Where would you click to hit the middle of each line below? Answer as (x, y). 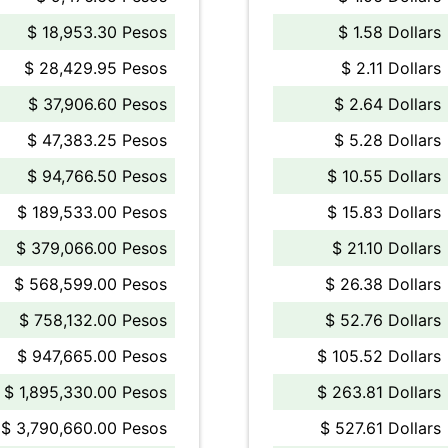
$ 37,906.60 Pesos (97, 104)
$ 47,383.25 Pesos (97, 140)
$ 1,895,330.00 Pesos (85, 392)
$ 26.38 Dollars (383, 284)
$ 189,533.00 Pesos (92, 212)
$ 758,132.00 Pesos (93, 320)
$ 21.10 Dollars (386, 248)
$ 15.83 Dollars (384, 212)
